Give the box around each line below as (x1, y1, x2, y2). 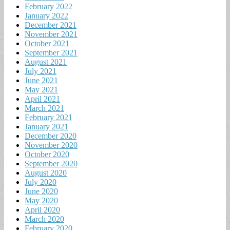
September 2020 (25, 159, 78, 168)
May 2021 (25, 85, 58, 94)
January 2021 (25, 122, 68, 131)
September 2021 (25, 48, 78, 57)
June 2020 (25, 187, 58, 196)
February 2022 (25, 2, 72, 11)
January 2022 (25, 11, 68, 21)
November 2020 (25, 141, 78, 150)
